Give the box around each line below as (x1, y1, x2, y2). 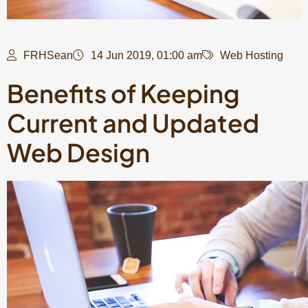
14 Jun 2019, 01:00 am (91, 49, 202, 61)
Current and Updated (7, 107, 259, 138)
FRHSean (23, 49, 73, 61)
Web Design (7, 136, 150, 168)
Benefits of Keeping (7, 77, 240, 109)
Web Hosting (220, 49, 283, 61)
